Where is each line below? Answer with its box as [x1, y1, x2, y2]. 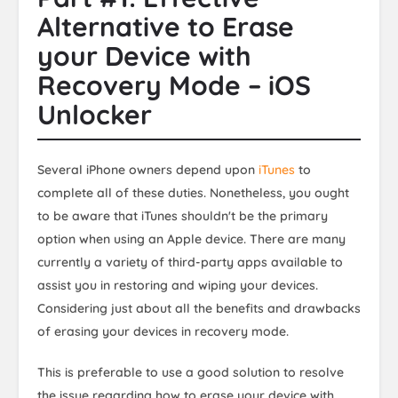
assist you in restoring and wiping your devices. [37, 276, 318, 293]
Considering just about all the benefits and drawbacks [37, 299, 361, 316]
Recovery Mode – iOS [37, 68, 311, 102]
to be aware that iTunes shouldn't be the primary [37, 207, 328, 224]
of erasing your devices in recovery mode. [37, 322, 289, 339]
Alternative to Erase [37, 9, 294, 44]
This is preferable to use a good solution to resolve [37, 363, 344, 380]
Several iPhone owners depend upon [37, 161, 259, 178]
